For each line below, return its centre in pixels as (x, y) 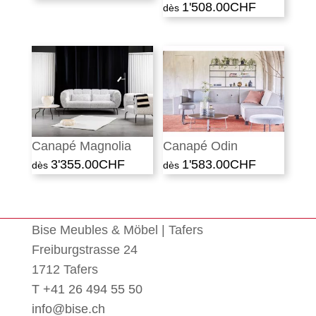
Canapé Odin (201, 146)
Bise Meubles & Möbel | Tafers (117, 230)
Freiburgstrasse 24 (84, 249)
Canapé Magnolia (81, 146)
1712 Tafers (65, 269)
